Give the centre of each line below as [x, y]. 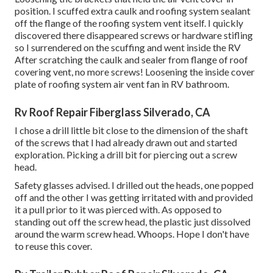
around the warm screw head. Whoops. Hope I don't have [132, 234]
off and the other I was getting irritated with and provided [134, 197]
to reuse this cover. [53, 246]
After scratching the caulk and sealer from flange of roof [131, 60]
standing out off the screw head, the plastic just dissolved [133, 222]
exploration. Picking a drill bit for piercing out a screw [126, 155]
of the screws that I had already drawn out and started [126, 143]
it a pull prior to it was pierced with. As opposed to [118, 210]
